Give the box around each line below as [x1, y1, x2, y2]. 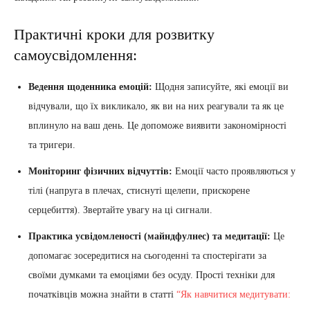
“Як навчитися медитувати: [176, 289, 291, 300]
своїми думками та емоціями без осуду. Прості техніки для [28, 270, 275, 281]
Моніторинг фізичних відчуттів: [28, 166, 172, 177]
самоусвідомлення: [14, 46, 137, 64]
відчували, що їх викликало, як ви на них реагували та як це [28, 101, 284, 112]
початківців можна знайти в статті [28, 289, 176, 300]
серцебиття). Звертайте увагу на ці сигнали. [28, 205, 212, 216]
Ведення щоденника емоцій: [28, 82, 152, 93]
